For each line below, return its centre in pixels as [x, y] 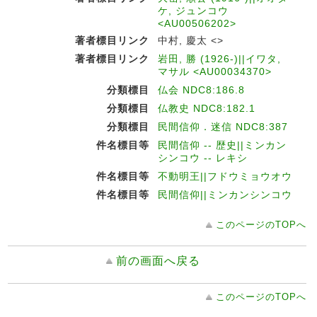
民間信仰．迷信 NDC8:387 [223, 127]
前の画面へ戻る [158, 261]
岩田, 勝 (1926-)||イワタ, [219, 59]
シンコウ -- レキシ [203, 158]
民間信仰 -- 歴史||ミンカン [222, 145]
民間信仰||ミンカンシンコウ [225, 195]
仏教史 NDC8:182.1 [207, 108]
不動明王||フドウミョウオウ [225, 176]
